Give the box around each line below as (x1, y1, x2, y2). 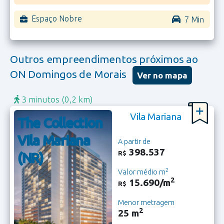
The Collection (18, 114, 103, 130)
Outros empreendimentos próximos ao (10, 52, 198, 65)
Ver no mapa (137, 70, 188, 80)
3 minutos (19, 94, 61, 104)
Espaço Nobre (31, 13, 82, 23)
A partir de (118, 137, 150, 146)
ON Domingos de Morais (10, 67, 129, 80)
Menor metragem (118, 198, 174, 206)
